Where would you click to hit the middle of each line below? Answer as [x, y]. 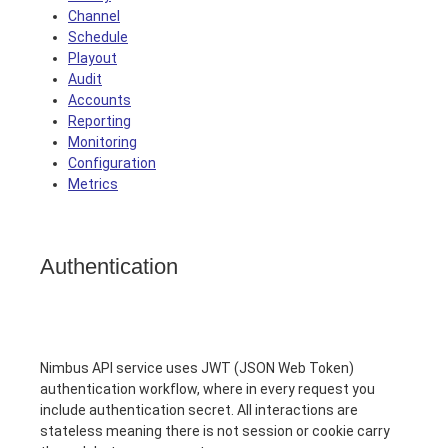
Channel [94, 16]
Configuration [112, 163]
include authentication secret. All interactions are [199, 410]
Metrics [93, 184]
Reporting [99, 121]
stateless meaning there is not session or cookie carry [215, 431]
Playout [92, 58]
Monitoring [102, 142]
